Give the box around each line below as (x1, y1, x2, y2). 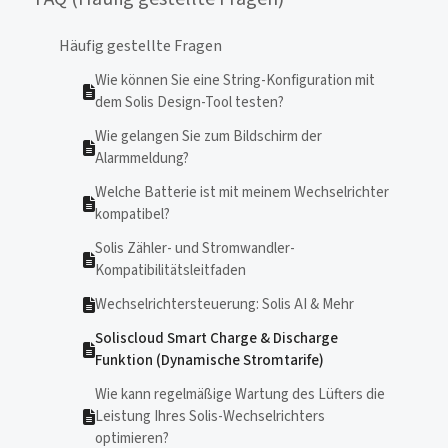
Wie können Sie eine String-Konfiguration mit (95, 70, 375, 91)
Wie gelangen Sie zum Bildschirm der (95, 126, 322, 147)
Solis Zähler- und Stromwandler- (95, 238, 295, 259)
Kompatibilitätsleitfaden (95, 260, 246, 281)
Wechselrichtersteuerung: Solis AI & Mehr (95, 294, 354, 315)
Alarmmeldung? (95, 148, 189, 169)
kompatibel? (95, 204, 170, 225)
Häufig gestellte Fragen (59, 35, 222, 57)
